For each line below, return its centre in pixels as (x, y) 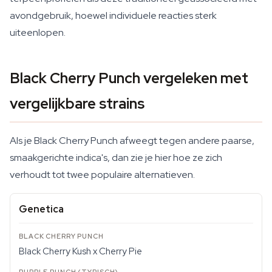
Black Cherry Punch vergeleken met (129, 78)
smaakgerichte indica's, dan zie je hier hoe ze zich (116, 158)
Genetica (41, 209)
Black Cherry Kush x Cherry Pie (80, 251)
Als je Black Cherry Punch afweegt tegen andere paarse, (132, 141)
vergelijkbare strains (77, 104)
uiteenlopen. (38, 32)
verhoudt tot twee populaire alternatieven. (102, 175)
